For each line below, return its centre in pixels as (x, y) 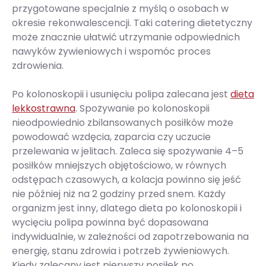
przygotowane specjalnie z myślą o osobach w (120, 9)
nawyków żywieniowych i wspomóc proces (111, 51)
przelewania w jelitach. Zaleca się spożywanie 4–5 (128, 151)
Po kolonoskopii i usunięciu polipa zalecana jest (121, 94)
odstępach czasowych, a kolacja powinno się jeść (126, 180)
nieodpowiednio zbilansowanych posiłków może (123, 123)
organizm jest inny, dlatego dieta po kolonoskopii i (127, 208)
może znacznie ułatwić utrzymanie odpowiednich (126, 37)
